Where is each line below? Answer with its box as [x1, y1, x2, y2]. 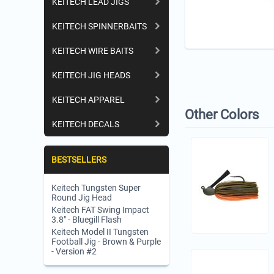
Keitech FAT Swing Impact [51, 205, 149, 215]
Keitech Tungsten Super [51, 183, 141, 193]
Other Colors [184, 107, 259, 122]
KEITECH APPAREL [52, 95, 125, 105]
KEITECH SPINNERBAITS [52, 21, 147, 31]
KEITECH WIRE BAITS [52, 46, 133, 56]
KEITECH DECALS [52, 119, 119, 129]
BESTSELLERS [51, 155, 106, 165]
